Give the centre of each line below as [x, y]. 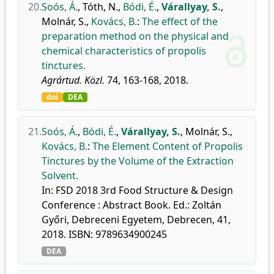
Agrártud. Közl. [73, 80]
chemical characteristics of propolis [124, 51]
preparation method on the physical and [135, 36]
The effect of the [180, 21]
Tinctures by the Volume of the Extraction [138, 161]
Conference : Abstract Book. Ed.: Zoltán [131, 205]
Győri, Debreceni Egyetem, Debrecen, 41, [136, 220]
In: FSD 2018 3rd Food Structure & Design [137, 190]
